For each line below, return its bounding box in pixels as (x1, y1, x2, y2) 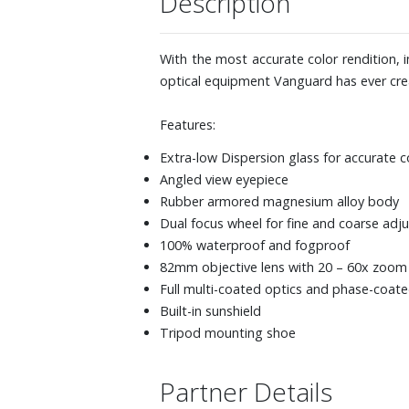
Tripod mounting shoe (160, 323, 296, 341)
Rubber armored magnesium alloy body (160, 192, 399, 210)
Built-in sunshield (160, 301, 261, 320)
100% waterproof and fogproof (160, 236, 350, 254)
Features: (160, 115, 215, 133)
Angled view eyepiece (160, 170, 288, 188)
